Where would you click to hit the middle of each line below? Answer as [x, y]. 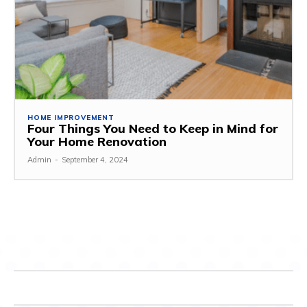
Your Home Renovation [97, 141]
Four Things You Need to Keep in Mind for [153, 128]
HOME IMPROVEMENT [71, 117]
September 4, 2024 [95, 159]
